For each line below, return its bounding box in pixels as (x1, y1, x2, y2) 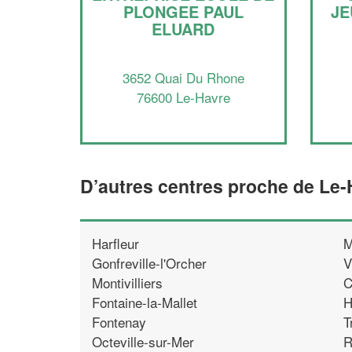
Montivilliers (92, 272, 163, 292)
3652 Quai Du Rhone (122, 67, 244, 87)
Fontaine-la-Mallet (92, 291, 197, 312)
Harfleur (92, 233, 139, 253)
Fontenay (92, 311, 146, 332)
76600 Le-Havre (136, 86, 230, 107)
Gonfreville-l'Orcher (92, 252, 207, 273)
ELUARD (152, 17, 215, 40)
